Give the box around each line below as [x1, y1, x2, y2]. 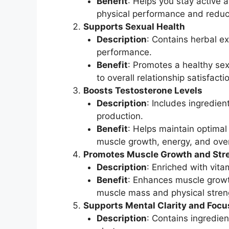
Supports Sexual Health [83, 21, 185, 32]
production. [96, 111, 143, 121]
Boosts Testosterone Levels [83, 85, 202, 96]
